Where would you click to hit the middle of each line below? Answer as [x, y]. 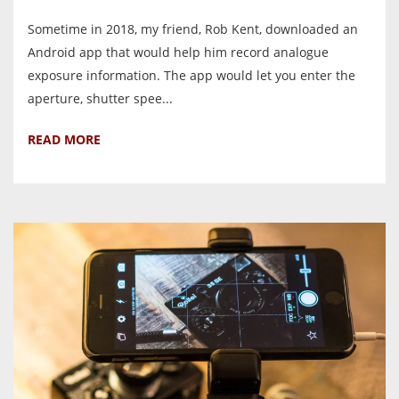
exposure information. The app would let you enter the [191, 76]
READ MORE [64, 140]
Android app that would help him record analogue [178, 53]
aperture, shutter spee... [100, 99]
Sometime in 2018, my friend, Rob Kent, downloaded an [193, 29]
